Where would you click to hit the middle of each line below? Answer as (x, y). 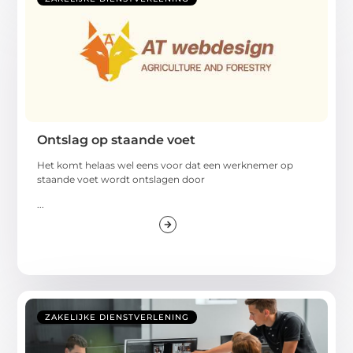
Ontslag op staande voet (117, 139)
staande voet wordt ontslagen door (121, 179)
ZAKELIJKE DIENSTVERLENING (117, 318)
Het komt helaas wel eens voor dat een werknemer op (165, 165)
